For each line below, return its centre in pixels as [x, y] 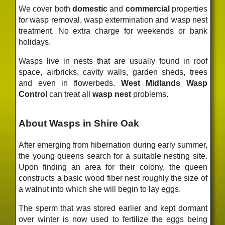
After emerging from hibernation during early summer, [113, 145]
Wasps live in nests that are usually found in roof [113, 61]
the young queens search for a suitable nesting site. [113, 156]
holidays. [35, 42]
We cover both [45, 9]
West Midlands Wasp [164, 83]
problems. [150, 94]
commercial [147, 9]
